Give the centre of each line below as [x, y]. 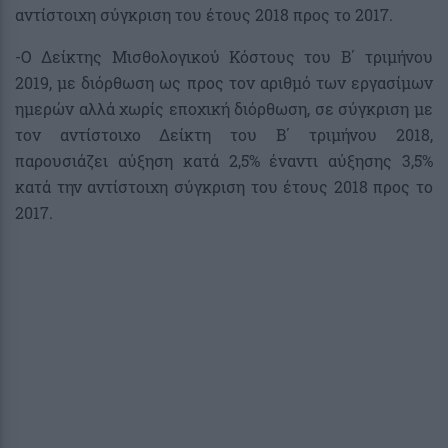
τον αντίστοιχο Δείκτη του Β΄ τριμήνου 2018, [224, 134]
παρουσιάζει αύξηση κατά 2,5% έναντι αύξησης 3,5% [224, 160]
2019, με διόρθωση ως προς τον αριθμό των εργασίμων [224, 82]
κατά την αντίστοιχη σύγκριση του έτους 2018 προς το [224, 186]
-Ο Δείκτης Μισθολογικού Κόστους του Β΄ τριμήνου [224, 56]
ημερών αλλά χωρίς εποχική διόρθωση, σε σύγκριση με [224, 108]
